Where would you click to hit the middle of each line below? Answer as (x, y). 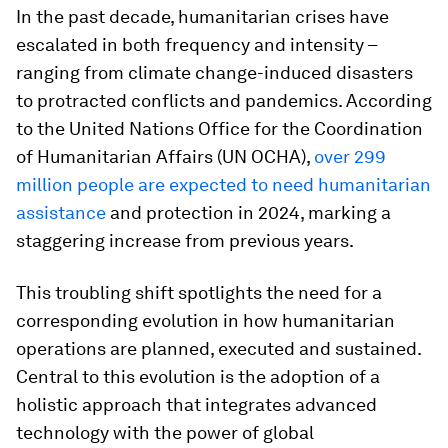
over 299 (350, 156)
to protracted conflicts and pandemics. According (224, 100)
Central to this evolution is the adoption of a (198, 376)
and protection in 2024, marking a (248, 212)
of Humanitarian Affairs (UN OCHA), (165, 156)
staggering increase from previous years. (185, 240)
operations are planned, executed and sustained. (218, 348)
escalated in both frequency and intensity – (197, 44)
